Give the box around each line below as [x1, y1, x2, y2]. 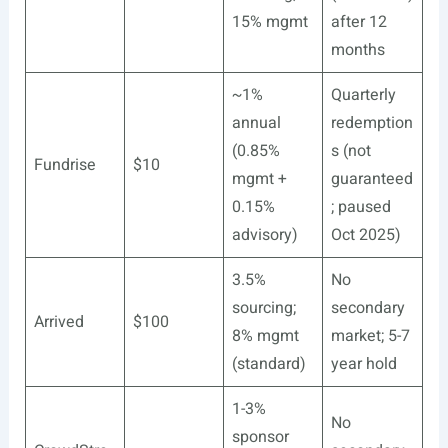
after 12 [330, 10, 387, 34]
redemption [330, 111, 413, 135]
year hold [330, 352, 397, 376]
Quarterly [330, 83, 396, 107]
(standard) [231, 352, 306, 376]
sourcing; [231, 296, 296, 320]
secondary [330, 296, 405, 320]
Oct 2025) [330, 223, 401, 247]
